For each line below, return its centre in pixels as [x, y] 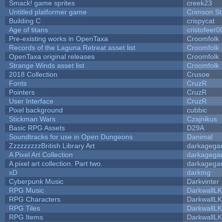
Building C [25, 21]
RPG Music [26, 190]
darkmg [198, 172]
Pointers [22, 92]
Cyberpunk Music [36, 181]
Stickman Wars [32, 119]
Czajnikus [202, 119]
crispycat [200, 21]
